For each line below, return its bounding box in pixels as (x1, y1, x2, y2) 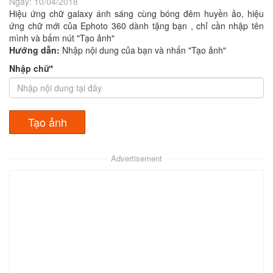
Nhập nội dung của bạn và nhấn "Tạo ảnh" (62, 44, 226, 56)
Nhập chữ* (9, 62, 53, 74)
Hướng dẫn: (9, 44, 62, 56)
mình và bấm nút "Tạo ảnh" (9, 32, 115, 44)
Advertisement (111, 152, 162, 164)
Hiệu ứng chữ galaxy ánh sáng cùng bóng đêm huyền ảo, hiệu (9, 7, 264, 19)
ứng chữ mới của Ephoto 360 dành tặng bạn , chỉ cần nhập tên (9, 19, 264, 32)
